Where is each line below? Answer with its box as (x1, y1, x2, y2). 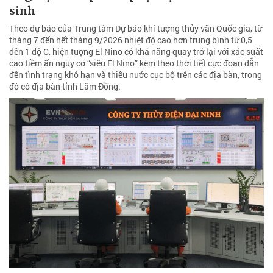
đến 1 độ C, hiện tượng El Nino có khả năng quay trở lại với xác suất (9, 45, 263, 57)
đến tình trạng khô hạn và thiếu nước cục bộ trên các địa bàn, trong (9, 68, 262, 80)
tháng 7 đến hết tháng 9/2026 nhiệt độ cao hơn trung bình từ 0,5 (9, 34, 252, 46)
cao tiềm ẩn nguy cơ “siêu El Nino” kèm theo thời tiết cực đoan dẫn (9, 57, 259, 69)
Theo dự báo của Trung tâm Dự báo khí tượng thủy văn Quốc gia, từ (9, 22, 262, 34)
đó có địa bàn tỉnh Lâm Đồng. (9, 80, 121, 92)
